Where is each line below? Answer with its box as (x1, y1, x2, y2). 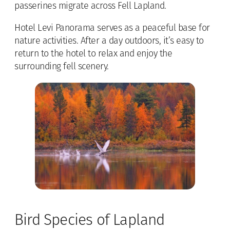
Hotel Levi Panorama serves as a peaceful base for (14, 23, 210, 33)
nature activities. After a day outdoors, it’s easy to (14, 36, 204, 46)
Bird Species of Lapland (14, 213, 165, 229)
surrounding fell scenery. (14, 62, 109, 72)
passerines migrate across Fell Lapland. (14, 1, 166, 11)
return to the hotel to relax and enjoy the (14, 49, 172, 59)
